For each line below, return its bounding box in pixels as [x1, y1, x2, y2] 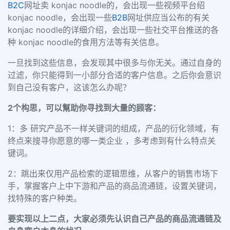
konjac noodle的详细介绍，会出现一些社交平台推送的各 [8, 25, 219, 35]
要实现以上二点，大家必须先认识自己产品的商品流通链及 [8, 214, 221, 224]
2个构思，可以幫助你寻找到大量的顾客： [8, 103, 161, 113]
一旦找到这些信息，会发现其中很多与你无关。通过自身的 [8, 57, 221, 68]
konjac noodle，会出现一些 [8, 12, 112, 23]
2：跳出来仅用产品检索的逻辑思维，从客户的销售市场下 [8, 168, 218, 179]
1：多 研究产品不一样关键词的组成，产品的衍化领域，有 [8, 123, 219, 133]
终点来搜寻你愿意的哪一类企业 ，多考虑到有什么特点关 [8, 136, 216, 146]
